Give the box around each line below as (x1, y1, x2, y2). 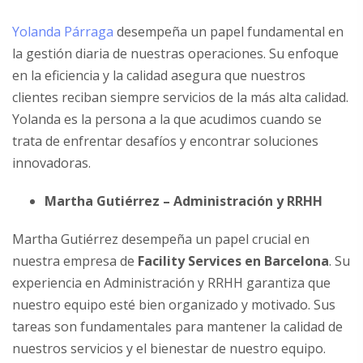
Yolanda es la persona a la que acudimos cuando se (12, 109, 322, 128)
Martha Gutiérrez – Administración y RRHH (45, 191, 322, 210)
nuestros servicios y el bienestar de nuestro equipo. (12, 339, 326, 357)
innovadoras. (12, 153, 91, 172)
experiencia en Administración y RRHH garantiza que (12, 273, 331, 292)
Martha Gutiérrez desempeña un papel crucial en (12, 229, 310, 248)
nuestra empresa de (12, 251, 138, 270)
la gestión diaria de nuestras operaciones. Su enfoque (12, 44, 339, 62)
